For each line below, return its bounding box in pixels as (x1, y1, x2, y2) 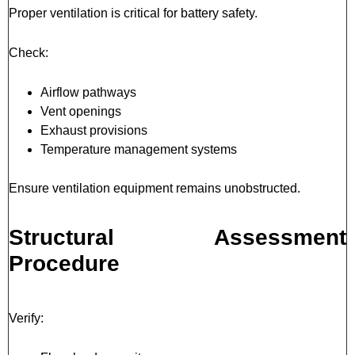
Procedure (9, 250, 120, 276)
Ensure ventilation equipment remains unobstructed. (9, 181, 300, 195)
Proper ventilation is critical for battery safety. (9, 6, 258, 20)
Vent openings (40, 104, 121, 118)
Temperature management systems (40, 142, 237, 156)
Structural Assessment (9, 224, 346, 250)
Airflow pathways (40, 85, 136, 99)
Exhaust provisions (40, 123, 147, 137)
